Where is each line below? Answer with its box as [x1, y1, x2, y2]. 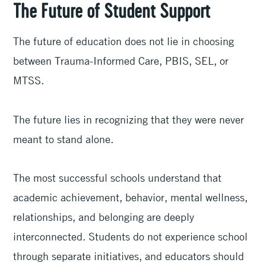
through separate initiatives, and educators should [13, 249, 245, 262]
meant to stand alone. [13, 132, 117, 145]
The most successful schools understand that [13, 170, 222, 184]
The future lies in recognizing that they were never [13, 112, 245, 126]
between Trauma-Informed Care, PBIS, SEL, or [13, 54, 229, 68]
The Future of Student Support [13, 3, 211, 23]
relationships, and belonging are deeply [13, 210, 195, 223]
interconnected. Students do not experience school [13, 229, 248, 243]
